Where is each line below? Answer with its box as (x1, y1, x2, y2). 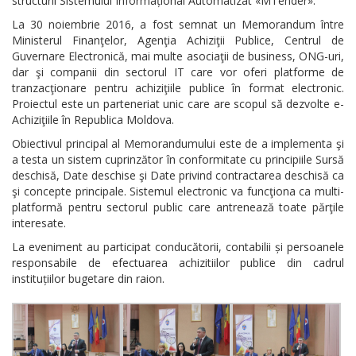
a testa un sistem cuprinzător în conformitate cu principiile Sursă (12, 151, 344, 167)
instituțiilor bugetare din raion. (12, 270, 164, 286)
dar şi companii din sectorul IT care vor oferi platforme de (12, 64, 344, 79)
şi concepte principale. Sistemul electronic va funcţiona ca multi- (12, 183, 344, 199)
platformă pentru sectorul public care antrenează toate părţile (12, 199, 344, 215)
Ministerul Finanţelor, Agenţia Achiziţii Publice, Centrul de (12, 32, 344, 48)
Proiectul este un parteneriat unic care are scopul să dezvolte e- (12, 95, 344, 111)
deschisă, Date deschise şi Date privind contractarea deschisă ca (12, 167, 344, 183)
